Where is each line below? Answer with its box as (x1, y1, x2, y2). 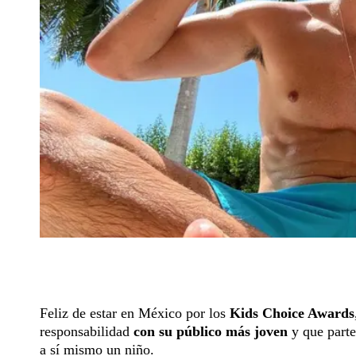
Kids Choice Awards (230, 305, 354, 322)
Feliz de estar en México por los (40, 305, 230, 322)
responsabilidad (40, 323, 133, 340)
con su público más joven (133, 323, 288, 340)
